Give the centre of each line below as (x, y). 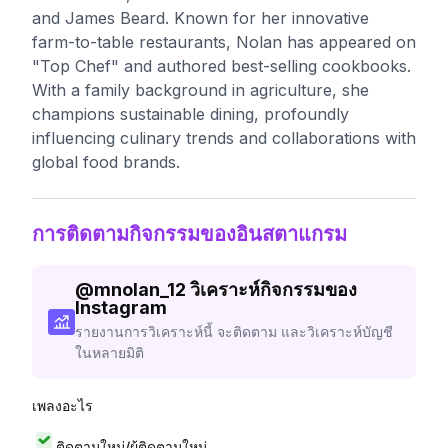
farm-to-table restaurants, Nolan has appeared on (224, 42)
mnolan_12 (139, 289)
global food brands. (106, 162)
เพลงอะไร (62, 405)
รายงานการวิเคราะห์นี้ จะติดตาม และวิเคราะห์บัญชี (233, 331)
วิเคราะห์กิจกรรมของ (273, 289)
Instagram (120, 307)
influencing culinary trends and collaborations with (224, 138)
